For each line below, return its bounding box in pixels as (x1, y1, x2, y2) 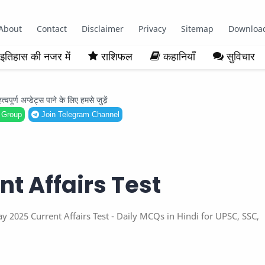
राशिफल (101, 49, 132, 63)
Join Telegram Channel (38, 110, 119, 119)
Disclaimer (81, 23, 124, 34)
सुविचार (227, 49, 255, 63)
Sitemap (180, 23, 214, 34)
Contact (36, 23, 67, 34)
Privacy (138, 23, 166, 34)
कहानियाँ (163, 49, 195, 63)
